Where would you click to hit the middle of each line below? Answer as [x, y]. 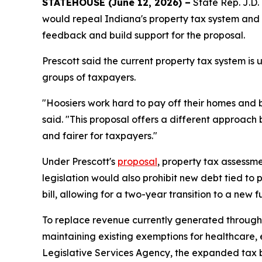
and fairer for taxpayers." [100, 135]
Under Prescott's [80, 161]
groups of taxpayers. [89, 77]
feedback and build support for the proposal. [144, 35]
